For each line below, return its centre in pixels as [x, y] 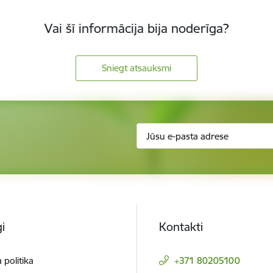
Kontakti [181, 226]
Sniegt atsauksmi [136, 68]
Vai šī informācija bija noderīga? [136, 29]
